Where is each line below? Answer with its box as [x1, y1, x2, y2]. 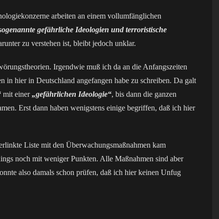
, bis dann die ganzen [111, 90, 176, 98]
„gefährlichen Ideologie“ [32, 90, 111, 98]
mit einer [1, 90, 32, 98]
